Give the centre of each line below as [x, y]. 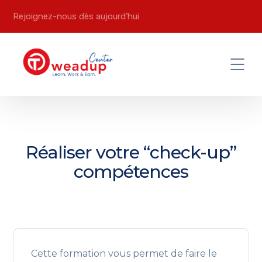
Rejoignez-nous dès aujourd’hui [76, 16]
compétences [131, 171]
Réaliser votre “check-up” [131, 152]
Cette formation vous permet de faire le [124, 253]
